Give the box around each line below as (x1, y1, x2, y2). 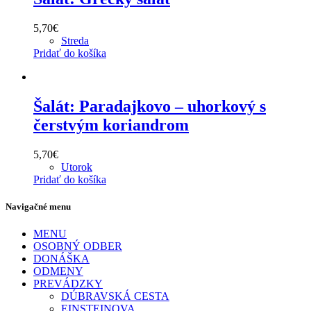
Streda (61, 35, 89, 47)
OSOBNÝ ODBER (33, 240, 122, 253)
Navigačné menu (6, 201, 71, 212)
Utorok (61, 160, 92, 173)
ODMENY (33, 265, 83, 278)
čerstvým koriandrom (33, 115, 189, 134)
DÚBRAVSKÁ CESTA (61, 290, 169, 303)
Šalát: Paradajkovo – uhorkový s (33, 96, 266, 115)
